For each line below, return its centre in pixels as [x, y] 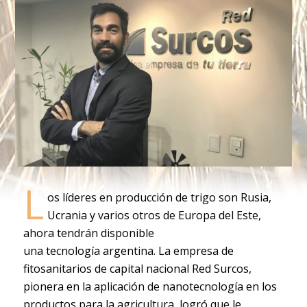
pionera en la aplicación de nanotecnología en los [150, 286]
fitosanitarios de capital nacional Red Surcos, [137, 268]
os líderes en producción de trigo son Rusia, [159, 197]
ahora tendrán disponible [88, 233]
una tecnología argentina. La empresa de [128, 250]
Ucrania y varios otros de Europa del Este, [154, 215]
